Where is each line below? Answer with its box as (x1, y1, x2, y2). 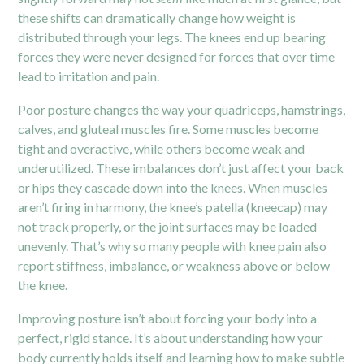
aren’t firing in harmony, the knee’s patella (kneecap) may (18, 198, 328, 214)
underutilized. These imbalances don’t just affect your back (18, 159, 344, 175)
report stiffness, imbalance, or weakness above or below (18, 257, 331, 273)
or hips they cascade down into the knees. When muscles (18, 179, 328, 195)
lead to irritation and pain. (18, 67, 160, 84)
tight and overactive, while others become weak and (18, 140, 305, 156)
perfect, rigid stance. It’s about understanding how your (18, 329, 323, 345)
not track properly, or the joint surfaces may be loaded (18, 218, 318, 234)
